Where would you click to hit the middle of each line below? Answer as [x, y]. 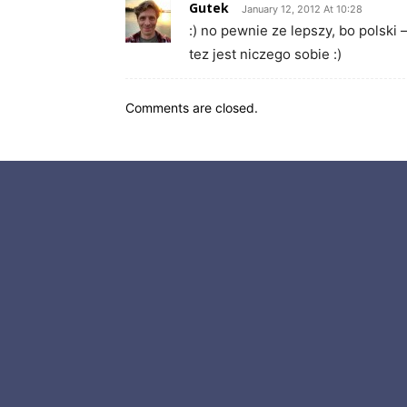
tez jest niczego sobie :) [265, 54]
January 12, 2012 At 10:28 [302, 9]
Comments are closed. [192, 107]
